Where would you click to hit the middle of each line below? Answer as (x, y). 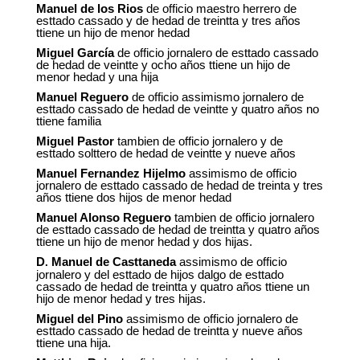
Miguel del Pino (79, 319)
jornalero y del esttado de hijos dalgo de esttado (160, 275)
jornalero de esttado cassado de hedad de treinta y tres (179, 186)
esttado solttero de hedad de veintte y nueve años (166, 153)
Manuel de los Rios (89, 9)
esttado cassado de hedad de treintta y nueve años (169, 331)
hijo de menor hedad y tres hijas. (121, 299)
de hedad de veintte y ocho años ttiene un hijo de (163, 65)
